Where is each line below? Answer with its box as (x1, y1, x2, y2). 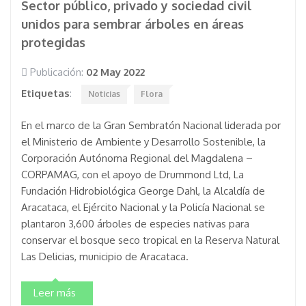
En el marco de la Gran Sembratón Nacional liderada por (21, 119, 281, 132)
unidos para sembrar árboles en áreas (21, 16, 244, 31)
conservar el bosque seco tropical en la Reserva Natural (21, 234, 279, 247)
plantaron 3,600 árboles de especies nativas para (21, 217, 249, 230)
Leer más (33, 286, 76, 299)
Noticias (88, 89, 120, 99)
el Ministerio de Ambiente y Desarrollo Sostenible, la (21, 135, 266, 148)
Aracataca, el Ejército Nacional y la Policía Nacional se (21, 201, 265, 214)
